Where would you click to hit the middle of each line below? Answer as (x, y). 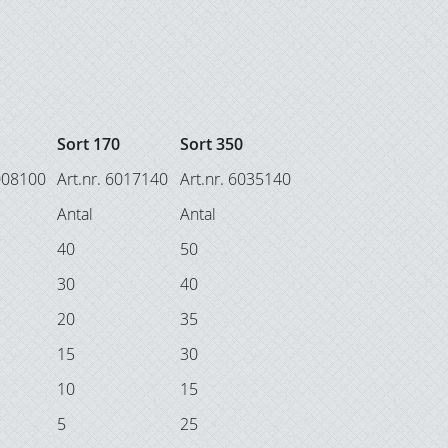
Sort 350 (211, 144)
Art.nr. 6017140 (112, 179)
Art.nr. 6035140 (235, 179)
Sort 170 (88, 144)
